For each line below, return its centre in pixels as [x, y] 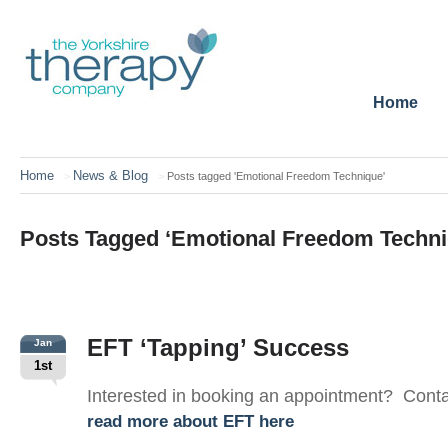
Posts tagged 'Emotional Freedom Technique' [274, 176]
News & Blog [110, 175]
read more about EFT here [191, 421]
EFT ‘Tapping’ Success [218, 347]
